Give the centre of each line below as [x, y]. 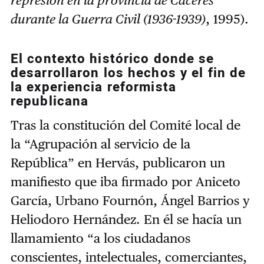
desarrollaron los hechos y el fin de [128, 73]
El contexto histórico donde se [112, 59]
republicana [49, 102]
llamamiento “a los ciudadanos [100, 238]
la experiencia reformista [93, 88]
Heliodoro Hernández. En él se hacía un [126, 219]
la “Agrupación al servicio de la [100, 143]
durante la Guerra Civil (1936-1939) [108, 19]
